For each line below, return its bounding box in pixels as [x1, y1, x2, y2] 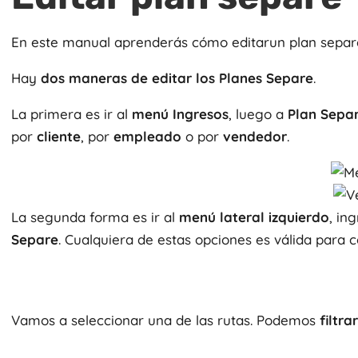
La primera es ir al [11, 105, 132, 122]
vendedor [223, 128, 287, 145]
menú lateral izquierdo [179, 209, 329, 225]
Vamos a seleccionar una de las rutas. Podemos [11, 312, 320, 328]
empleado [113, 128, 181, 145]
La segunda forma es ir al [11, 209, 179, 225]
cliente [37, 128, 81, 145]
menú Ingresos [132, 105, 229, 122]
